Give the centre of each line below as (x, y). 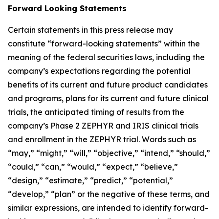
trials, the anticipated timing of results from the (96, 112)
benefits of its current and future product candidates (108, 85)
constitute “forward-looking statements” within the (104, 44)
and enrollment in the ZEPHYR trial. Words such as (102, 139)
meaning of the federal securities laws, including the (106, 57)
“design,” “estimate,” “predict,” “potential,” (90, 180)
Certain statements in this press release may (90, 30)
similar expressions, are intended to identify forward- (108, 208)
